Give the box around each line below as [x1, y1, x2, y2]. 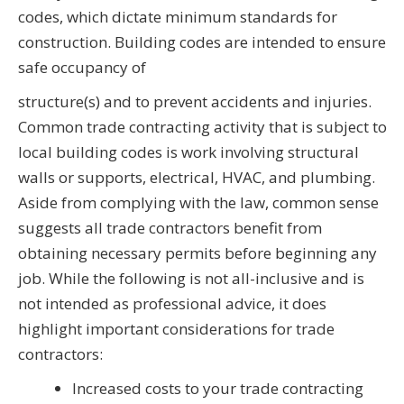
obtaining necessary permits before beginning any [18, 243, 377, 264]
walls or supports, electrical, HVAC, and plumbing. [18, 167, 375, 188]
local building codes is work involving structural [18, 142, 359, 163]
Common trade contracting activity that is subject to [18, 116, 387, 138]
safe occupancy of [18, 57, 146, 78]
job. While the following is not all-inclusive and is [18, 268, 364, 289]
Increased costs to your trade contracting [72, 378, 363, 399]
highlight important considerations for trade [18, 318, 335, 340]
